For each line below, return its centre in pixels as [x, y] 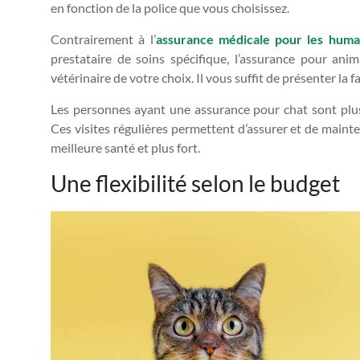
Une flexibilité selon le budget [195, 183]
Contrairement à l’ [103, 39]
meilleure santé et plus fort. [125, 147]
